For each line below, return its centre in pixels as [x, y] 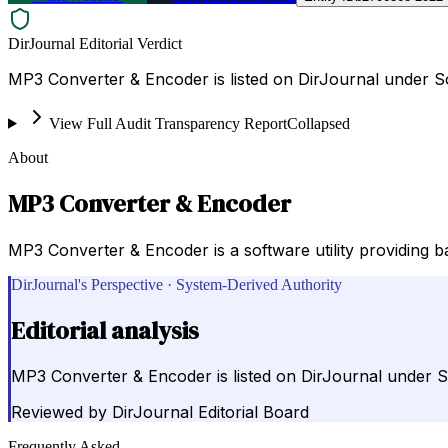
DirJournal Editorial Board [210, 412]
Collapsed [318, 123]
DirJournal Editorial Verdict [95, 43]
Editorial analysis [105, 330]
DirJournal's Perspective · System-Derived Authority [176, 284]
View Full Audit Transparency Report [167, 123]
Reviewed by [59, 412]
